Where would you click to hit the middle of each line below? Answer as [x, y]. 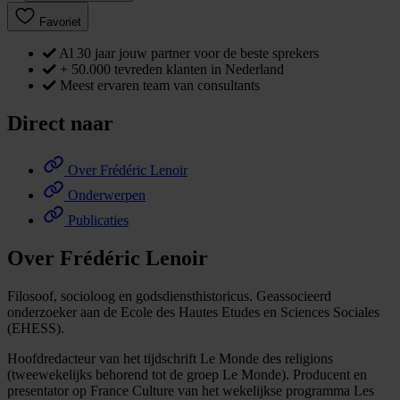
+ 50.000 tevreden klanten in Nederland [172, 70]
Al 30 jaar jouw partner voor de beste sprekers [189, 54]
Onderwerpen [107, 195]
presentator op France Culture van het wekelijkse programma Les [191, 390]
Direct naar [60, 124]
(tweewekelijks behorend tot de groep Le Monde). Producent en [187, 374]
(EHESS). [36, 328]
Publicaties [98, 220]
